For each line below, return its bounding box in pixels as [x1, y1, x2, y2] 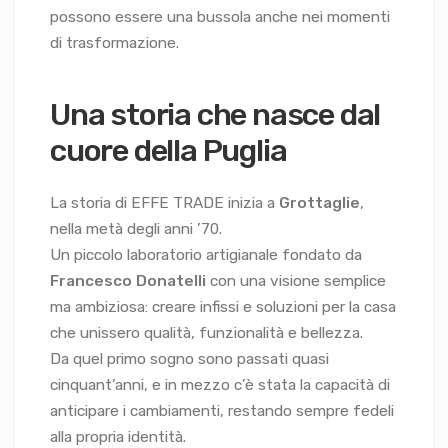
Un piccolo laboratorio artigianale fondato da [50, 245, 362, 264]
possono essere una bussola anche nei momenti [50, 8, 390, 27]
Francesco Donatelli [50, 271, 206, 290]
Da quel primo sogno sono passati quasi [50, 349, 329, 368]
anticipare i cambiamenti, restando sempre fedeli [50, 401, 394, 420]
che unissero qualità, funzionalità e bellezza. [50, 323, 363, 342]
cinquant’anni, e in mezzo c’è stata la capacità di [50, 375, 390, 394]
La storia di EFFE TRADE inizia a [50, 193, 279, 212]
